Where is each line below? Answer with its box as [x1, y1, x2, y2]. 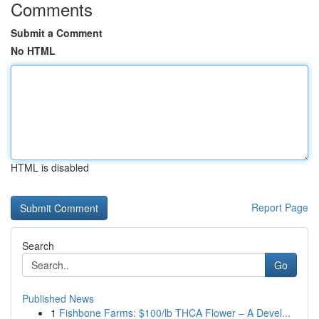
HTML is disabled [11, 160, 89, 174]
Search [22, 239, 54, 253]
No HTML [11, 43, 56, 58]
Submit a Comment [11, 26, 103, 40]
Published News [22, 291, 94, 305]
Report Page [251, 200, 308, 214]
